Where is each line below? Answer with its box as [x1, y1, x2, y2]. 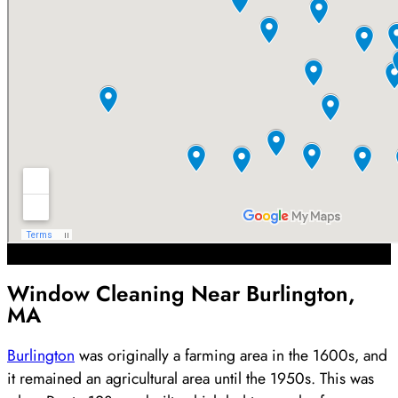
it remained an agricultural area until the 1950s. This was [7, 366, 374, 390]
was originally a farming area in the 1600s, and [75, 343, 387, 367]
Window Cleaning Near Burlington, [7, 277, 355, 309]
